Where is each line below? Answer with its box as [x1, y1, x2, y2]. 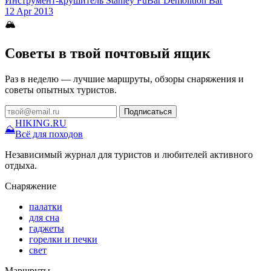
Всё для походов [15, 128, 83, 139]
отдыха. [5, 160, 37, 171]
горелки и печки [29, 233, 97, 244]
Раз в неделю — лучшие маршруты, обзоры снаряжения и [5, 73, 244, 84]
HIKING [15, 117, 50, 128]
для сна [29, 212, 59, 223]
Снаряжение [5, 180, 56, 191]
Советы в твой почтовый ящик [5, 45, 211, 61]
